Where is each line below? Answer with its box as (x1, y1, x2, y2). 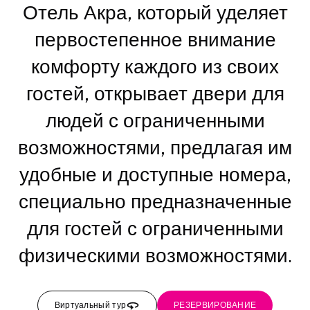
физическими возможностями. (18, 244, 292, 266)
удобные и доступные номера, (19, 163, 291, 185)
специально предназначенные (18, 190, 292, 212)
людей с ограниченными (45, 109, 265, 131)
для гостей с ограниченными (26, 217, 284, 239)
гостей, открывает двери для (26, 82, 284, 104)
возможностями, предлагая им (18, 136, 292, 158)
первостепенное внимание (34, 28, 276, 51)
